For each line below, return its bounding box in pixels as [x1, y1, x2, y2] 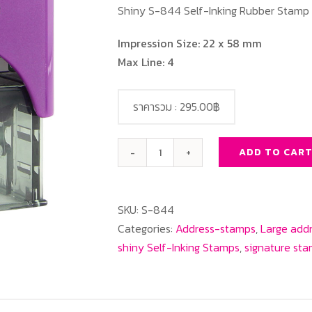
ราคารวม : [133, 98, 180, 115]
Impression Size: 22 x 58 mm [118, 35, 262, 52]
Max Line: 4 [118, 54, 173, 70]
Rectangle [159, 208, 217, 226]
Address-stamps [175, 220, 256, 237]
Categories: [118, 220, 175, 237]
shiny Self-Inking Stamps [118, 239, 240, 256]
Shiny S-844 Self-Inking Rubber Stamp [118, 2, 309, 19]
